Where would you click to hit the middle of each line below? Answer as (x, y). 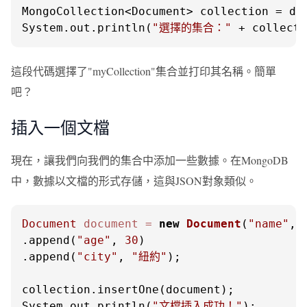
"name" (269, 224)
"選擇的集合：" (192, 28)
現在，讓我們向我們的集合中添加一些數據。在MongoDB (150, 160)
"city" (97, 257)
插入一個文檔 (60, 127)
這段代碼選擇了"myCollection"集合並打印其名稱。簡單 (144, 71)
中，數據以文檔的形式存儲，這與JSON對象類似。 (134, 181)
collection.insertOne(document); (128, 290)
